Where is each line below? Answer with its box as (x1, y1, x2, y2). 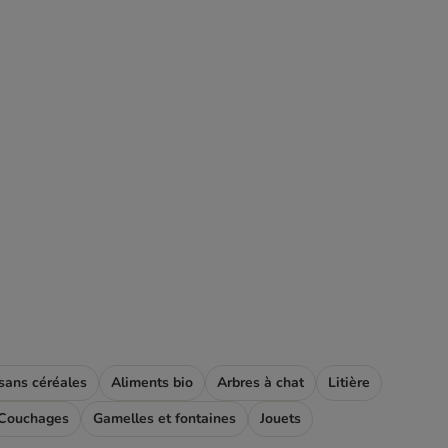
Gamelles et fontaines (93, 409, 236, 428)
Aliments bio (111, 373, 193, 392)
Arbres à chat (217, 373, 304, 392)
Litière (328, 373, 370, 392)
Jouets (260, 409, 301, 428)
